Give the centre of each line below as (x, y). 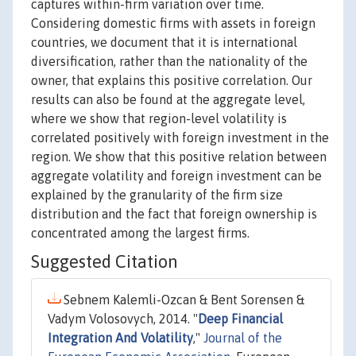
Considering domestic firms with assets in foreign (173, 23)
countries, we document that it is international (164, 43)
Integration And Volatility (120, 338)
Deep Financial (240, 319)
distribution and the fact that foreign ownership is (174, 214)
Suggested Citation (104, 262)
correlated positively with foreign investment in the (180, 138)
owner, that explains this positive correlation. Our (172, 81)
